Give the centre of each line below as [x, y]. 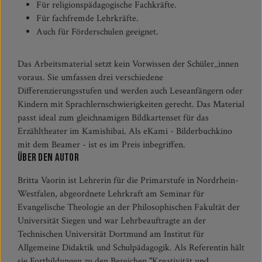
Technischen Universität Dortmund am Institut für [111, 234]
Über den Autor [48, 158]
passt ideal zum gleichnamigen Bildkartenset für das [113, 118]
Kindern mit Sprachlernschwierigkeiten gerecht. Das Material [131, 104]
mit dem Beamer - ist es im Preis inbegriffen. [101, 145]
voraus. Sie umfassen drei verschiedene [90, 77]
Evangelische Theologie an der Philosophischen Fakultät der [129, 207]
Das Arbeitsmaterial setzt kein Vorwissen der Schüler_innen [128, 64]
